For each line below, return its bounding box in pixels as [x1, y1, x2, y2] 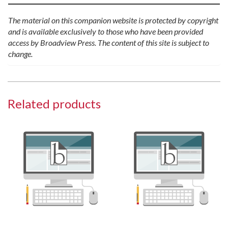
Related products [8, 96, 101, 111]
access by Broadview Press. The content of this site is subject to [8, 38, 209, 48]
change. [8, 49, 33, 59]
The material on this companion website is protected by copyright [8, 15, 218, 25]
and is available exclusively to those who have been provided [8, 26, 203, 37]
